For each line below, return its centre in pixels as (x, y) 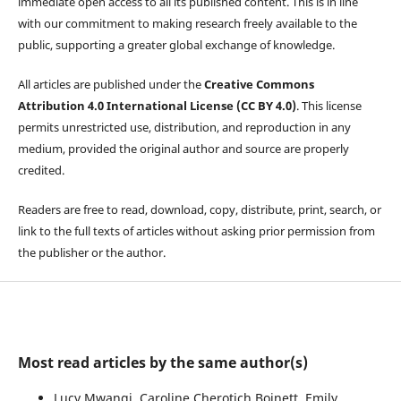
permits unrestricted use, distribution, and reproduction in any (184, 127)
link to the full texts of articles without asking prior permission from (196, 230)
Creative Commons (259, 84)
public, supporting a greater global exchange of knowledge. (176, 44)
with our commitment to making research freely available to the (187, 23)
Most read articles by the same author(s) (162, 362)
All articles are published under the (111, 84)
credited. (41, 170)
